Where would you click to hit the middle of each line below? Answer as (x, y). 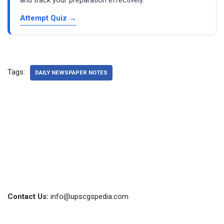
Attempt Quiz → (48, 18)
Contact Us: (29, 196)
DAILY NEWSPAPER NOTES (71, 72)
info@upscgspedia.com (89, 196)
